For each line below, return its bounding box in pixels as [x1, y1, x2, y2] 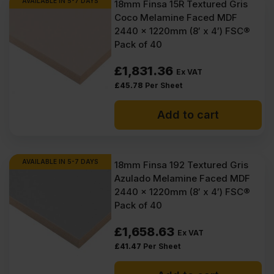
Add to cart [157, 108, 220, 121]
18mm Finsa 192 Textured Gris [114, 159, 249, 171]
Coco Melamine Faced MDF [114, 12, 238, 23]
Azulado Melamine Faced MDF [114, 172, 251, 184]
